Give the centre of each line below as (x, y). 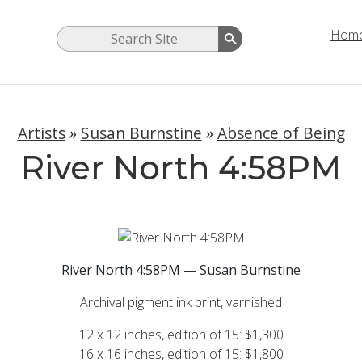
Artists (41, 133)
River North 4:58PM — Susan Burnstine (181, 269)
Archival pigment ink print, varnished (181, 302)
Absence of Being (281, 133)
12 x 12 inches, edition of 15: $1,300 (181, 334)
